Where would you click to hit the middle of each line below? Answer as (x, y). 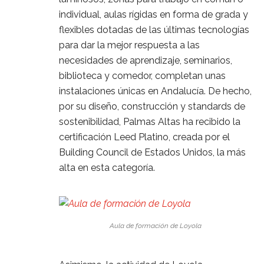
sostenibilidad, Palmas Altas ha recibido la (150, 121)
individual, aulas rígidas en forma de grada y (154, 14)
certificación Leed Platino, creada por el (144, 137)
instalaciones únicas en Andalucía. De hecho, (155, 91)
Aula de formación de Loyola (156, 225)
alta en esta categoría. (107, 167)
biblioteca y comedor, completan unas (142, 75)
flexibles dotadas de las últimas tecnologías (154, 29)
